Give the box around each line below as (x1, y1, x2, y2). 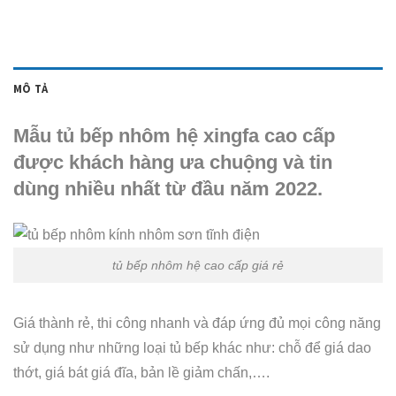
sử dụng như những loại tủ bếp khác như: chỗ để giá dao (13, 339, 371, 355)
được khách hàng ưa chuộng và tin (13, 151, 332, 174)
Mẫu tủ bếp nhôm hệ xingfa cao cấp (13, 125, 335, 148)
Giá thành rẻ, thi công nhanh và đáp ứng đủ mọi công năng (13, 315, 381, 331)
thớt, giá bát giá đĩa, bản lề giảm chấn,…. (13, 364, 270, 380)
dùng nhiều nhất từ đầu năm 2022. (13, 178, 323, 201)
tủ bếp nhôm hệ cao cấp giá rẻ (112, 257, 284, 272)
